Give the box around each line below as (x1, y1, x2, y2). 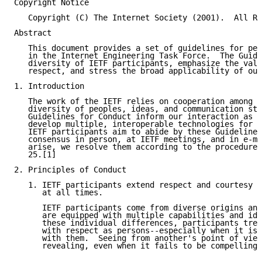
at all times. (14, 188, 103, 198)
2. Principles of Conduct (14, 165, 126, 175)
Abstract (14, 28, 51, 38)
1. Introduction (14, 81, 84, 91)
